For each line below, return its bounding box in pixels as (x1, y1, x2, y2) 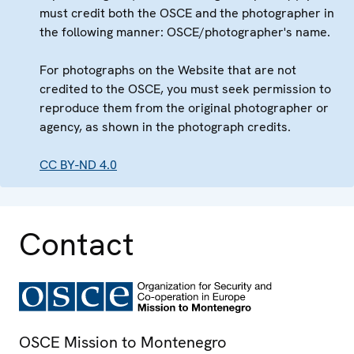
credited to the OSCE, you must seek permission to (40, 81, 331, 97)
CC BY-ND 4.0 (40, 156, 117, 173)
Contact (19, 224, 134, 265)
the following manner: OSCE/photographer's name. (40, 24, 330, 40)
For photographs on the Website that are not (40, 62, 296, 78)
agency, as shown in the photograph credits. (40, 119, 291, 135)
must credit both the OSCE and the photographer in (40, 5, 334, 21)
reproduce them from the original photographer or (40, 100, 329, 116)
